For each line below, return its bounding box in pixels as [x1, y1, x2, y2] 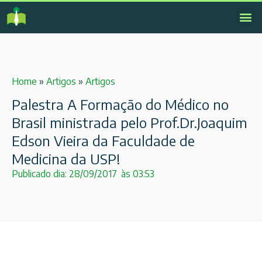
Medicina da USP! [12, 150, 120, 168]
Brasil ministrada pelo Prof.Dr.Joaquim [12, 113, 247, 132]
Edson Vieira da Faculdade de [12, 132, 195, 150]
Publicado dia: [12, 168, 67, 180]
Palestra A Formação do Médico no [12, 95, 229, 113]
